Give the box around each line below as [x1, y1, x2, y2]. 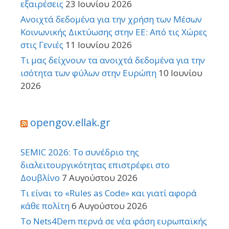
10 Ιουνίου [158, 67, 202, 79]
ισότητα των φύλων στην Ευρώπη [20, 67, 156, 79]
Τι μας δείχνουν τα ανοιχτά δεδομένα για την [20, 54, 205, 66]
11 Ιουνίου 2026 [65, 39, 132, 51]
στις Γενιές [20, 39, 63, 51]
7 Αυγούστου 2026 [62, 172, 138, 184]
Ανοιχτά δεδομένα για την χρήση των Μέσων [20, 13, 202, 26]
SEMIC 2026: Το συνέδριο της [20, 146, 139, 158]
